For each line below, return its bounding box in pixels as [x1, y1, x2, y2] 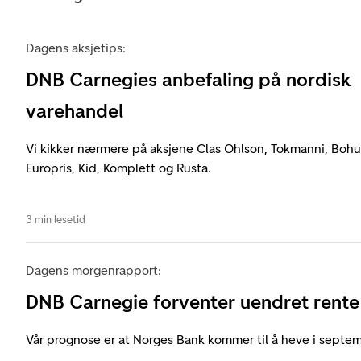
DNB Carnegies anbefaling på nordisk [26, 67, 351, 91]
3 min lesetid [26, 213, 85, 226]
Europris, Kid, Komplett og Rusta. [26, 160, 211, 176]
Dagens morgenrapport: [26, 262, 161, 278]
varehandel [26, 98, 123, 122]
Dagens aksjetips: [26, 39, 126, 56]
